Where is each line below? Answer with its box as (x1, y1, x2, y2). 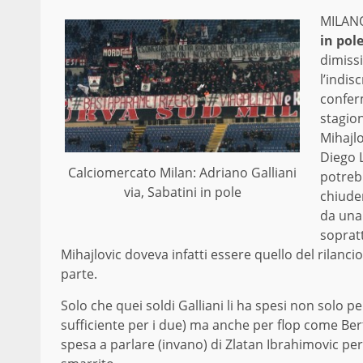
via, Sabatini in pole (123, 183, 241, 202)
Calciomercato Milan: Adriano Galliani (68, 164, 297, 182)
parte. (61, 265, 97, 284)
